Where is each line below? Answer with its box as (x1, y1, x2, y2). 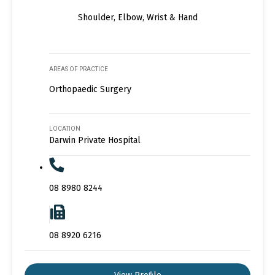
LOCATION (49, 125, 80, 133)
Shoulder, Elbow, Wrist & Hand (77, 12, 198, 23)
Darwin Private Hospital (49, 135, 141, 146)
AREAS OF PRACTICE (49, 66, 108, 73)
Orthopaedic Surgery (49, 84, 131, 95)
